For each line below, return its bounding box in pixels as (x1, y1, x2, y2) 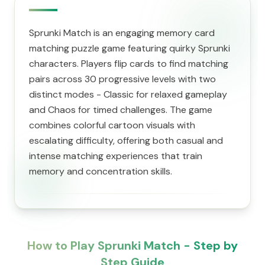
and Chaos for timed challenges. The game (29, 104, 212, 116)
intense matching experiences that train (29, 150, 202, 162)
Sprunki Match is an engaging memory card (29, 27, 215, 39)
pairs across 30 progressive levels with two (29, 73, 216, 85)
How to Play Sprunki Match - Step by (27, 238, 238, 253)
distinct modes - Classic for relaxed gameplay (29, 88, 227, 101)
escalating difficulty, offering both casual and (29, 134, 223, 147)
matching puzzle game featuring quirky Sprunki (29, 42, 230, 54)
